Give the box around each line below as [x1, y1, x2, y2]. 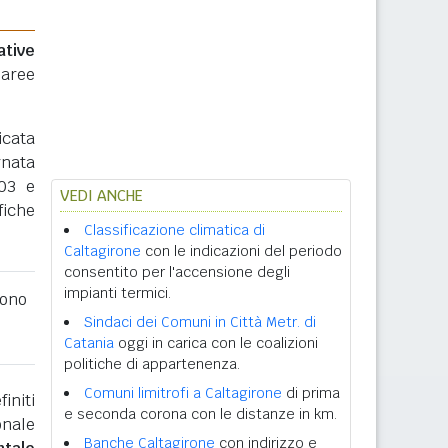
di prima [282, 384, 340, 402]
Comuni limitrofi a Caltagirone [84, 384, 282, 402]
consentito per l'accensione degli [64, 263, 290, 281]
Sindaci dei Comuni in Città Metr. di [84, 313, 316, 331]
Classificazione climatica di [84, 221, 265, 239]
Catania [64, 334, 114, 352]
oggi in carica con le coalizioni [114, 334, 318, 352]
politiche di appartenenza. [64, 355, 240, 373]
